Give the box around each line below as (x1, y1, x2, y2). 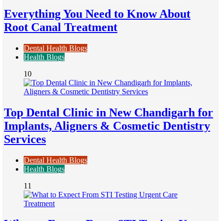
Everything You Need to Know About (4, 7, 190, 20)
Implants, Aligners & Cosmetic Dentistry (4, 119, 210, 132)
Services (4, 132, 46, 146)
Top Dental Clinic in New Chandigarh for (4, 106, 213, 119)
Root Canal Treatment (4, 20, 117, 34)
